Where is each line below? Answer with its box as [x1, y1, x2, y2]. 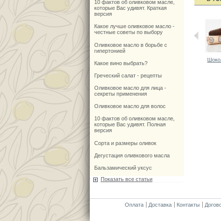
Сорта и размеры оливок [94, 140, 156, 146]
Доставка [148, 201, 172, 208]
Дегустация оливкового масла [94, 152, 170, 158]
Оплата [124, 201, 144, 208]
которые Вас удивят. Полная [94, 121, 166, 128]
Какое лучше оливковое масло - [94, 23, 175, 30]
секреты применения [94, 91, 147, 97]
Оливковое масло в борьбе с [94, 41, 167, 48]
